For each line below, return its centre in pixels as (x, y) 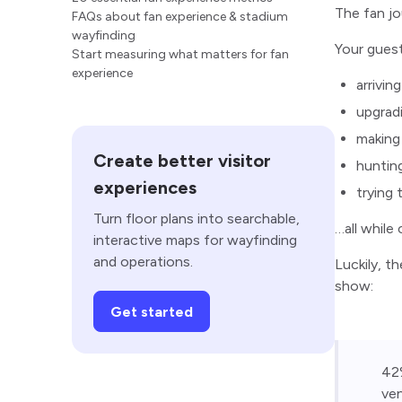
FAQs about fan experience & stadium (180, 17)
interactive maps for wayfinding (195, 240)
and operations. (143, 262)
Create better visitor (182, 161)
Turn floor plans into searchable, (197, 218)
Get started (152, 312)
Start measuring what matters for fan (180, 54)
